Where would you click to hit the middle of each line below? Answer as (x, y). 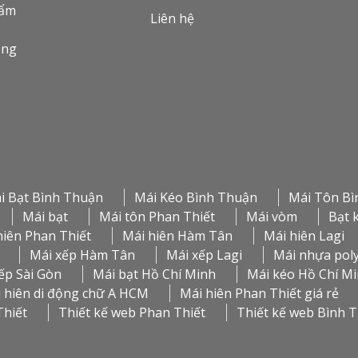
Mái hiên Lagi (304, 236)
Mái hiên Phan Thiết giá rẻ (259, 294)
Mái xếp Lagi (204, 255)
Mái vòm (272, 217)
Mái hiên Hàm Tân (177, 236)
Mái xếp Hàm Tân (82, 255)
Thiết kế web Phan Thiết (132, 313)
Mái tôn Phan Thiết (157, 217)
